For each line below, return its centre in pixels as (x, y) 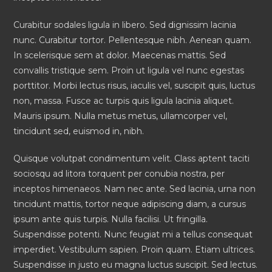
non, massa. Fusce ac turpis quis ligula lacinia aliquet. (124, 100)
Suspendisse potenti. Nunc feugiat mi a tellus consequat (133, 234)
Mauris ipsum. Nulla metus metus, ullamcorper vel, (121, 116)
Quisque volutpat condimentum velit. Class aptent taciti (132, 158)
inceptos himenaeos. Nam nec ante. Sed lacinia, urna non (135, 189)
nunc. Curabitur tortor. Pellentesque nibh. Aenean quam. (133, 40)
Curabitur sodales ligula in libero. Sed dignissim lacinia (125, 25)
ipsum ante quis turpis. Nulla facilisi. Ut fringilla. (111, 219)
